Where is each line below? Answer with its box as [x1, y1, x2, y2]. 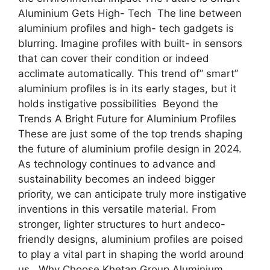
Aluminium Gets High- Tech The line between [18, 7, 242, 19]
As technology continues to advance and [18, 158, 216, 170]
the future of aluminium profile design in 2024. [18, 143, 242, 155]
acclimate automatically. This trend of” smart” [18, 67, 238, 80]
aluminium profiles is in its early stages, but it [18, 83, 236, 95]
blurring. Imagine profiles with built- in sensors [18, 37, 242, 49]
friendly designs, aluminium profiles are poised [18, 233, 243, 245]
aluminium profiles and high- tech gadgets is [18, 22, 234, 34]
